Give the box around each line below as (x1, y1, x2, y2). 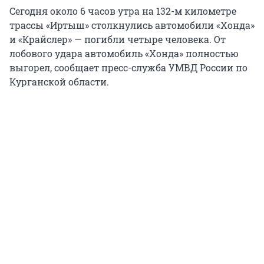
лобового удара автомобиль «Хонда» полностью (9, 47, 239, 60)
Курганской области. (9, 75, 109, 88)
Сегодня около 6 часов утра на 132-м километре (9, 5, 236, 18)
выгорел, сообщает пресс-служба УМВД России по (9, 61, 247, 74)
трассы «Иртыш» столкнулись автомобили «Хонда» (9, 19, 255, 32)
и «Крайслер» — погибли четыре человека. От (9, 33, 226, 46)
